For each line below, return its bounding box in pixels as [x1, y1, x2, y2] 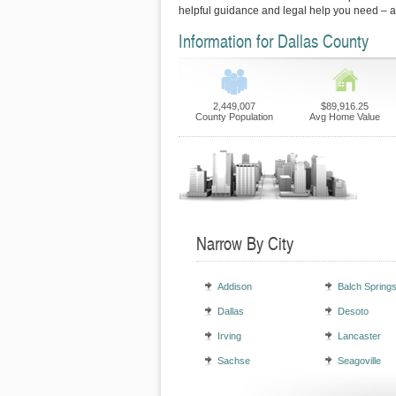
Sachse [217, 355, 250, 366]
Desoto [338, 306, 369, 316]
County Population [194, 111, 273, 122]
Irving [217, 331, 241, 341]
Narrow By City [196, 231, 293, 255]
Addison [217, 281, 252, 292]
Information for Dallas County [179, 28, 369, 53]
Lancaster [338, 331, 381, 341]
